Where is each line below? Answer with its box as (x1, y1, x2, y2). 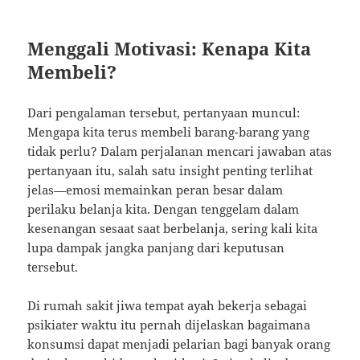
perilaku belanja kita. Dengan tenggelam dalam (27, 201, 300, 218)
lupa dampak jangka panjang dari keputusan (27, 239, 285, 256)
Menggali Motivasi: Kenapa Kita (27, 36, 312, 61)
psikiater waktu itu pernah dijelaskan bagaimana (27, 317, 311, 333)
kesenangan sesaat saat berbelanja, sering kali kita (27, 220, 318, 237)
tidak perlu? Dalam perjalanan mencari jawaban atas (27, 143, 333, 160)
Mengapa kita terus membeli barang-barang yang (27, 124, 310, 141)
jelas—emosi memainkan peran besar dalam (27, 182, 284, 198)
